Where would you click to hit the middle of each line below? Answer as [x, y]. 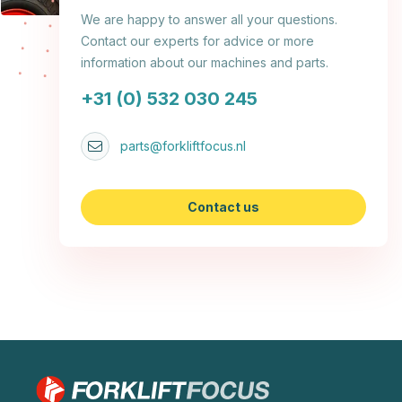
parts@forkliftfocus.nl [183, 146]
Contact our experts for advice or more [197, 41]
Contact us [223, 207]
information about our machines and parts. [205, 63]
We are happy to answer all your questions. [209, 20]
